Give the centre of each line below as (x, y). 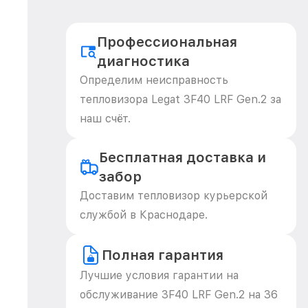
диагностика (144, 61)
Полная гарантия (163, 255)
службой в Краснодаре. (144, 215)
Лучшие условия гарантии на (159, 275)
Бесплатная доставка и (182, 157)
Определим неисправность (154, 80)
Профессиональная (167, 42)
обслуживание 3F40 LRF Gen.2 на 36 (179, 295)
